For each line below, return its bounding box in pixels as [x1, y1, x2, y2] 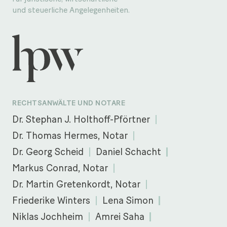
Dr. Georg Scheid [12, 146, 84, 158]
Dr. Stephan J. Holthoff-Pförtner [12, 113, 150, 126]
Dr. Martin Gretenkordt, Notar [12, 178, 140, 191]
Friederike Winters [12, 195, 90, 207]
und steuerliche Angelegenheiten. [12, 5, 130, 15]
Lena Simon [102, 195, 154, 207]
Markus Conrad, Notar [12, 162, 108, 174]
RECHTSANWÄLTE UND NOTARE [12, 99, 125, 108]
